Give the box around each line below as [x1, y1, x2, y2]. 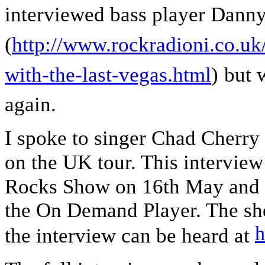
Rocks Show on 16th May [5, 175, 229, 199]
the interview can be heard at [5, 224, 255, 248]
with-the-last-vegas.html [5, 63, 211, 86]
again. [5, 93, 56, 117]
